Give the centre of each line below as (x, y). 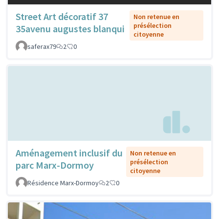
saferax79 (42, 46)
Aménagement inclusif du (69, 153)
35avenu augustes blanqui (70, 28)
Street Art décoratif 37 (62, 16)
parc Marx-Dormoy (55, 165)
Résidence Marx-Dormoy (63, 183)
